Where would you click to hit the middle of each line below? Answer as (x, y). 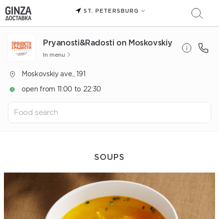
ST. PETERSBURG (111, 11)
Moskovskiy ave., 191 (54, 74)
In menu (54, 54)
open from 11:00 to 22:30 (61, 89)
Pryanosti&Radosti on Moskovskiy (108, 42)
